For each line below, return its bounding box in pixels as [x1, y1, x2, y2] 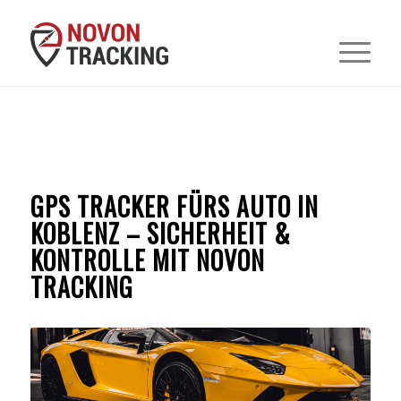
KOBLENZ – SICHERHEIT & [30, 215, 291, 252]
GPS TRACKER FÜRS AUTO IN [30, 188, 319, 225]
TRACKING [30, 269, 133, 305]
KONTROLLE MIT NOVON [30, 242, 265, 278]
